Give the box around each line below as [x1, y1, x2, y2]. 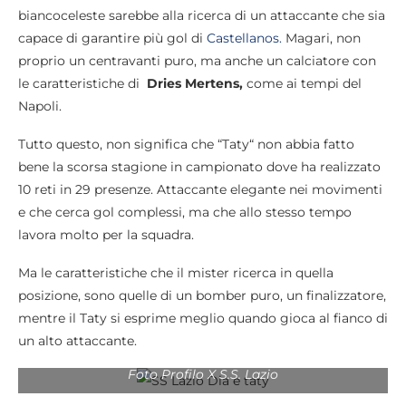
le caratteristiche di [18, 74, 147, 92]
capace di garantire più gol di [18, 29, 207, 46]
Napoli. [18, 97, 62, 114]
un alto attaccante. [18, 332, 137, 349]
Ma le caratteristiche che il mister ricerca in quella [18, 264, 333, 281]
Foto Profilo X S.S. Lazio [128, 365, 278, 382]
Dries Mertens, [147, 74, 243, 92]
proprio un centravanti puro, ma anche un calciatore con [18, 52, 376, 69]
